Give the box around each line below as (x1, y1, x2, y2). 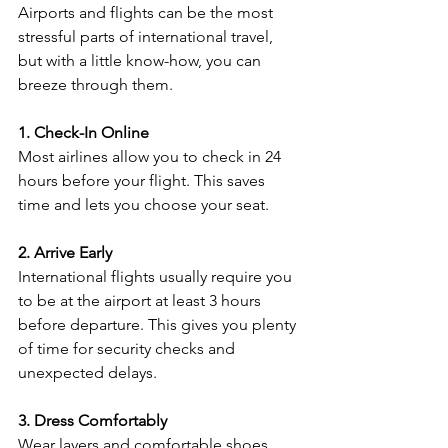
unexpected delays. (18, 362, 157, 382)
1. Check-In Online (18, 122, 149, 142)
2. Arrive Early (18, 242, 112, 262)
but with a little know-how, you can (18, 50, 265, 70)
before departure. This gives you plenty (18, 314, 300, 334)
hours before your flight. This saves (18, 170, 269, 190)
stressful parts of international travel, (18, 26, 277, 46)
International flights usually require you (18, 266, 296, 286)
